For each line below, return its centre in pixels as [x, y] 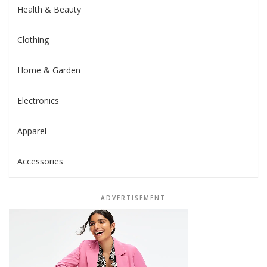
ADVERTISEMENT [133, 198]
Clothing [33, 40]
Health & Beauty [49, 10]
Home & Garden [49, 70]
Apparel [32, 131]
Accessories [40, 162]
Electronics [38, 101]
